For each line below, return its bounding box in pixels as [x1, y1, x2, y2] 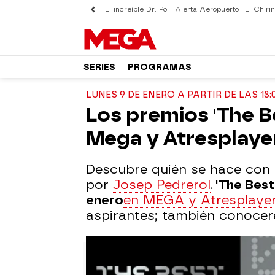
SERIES [83, 61, 115, 72]
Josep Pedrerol [113, 177, 211, 192]
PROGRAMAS [128, 61, 192, 72]
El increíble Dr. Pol [105, 6, 169, 14]
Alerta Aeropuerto [175, 6, 239, 14]
